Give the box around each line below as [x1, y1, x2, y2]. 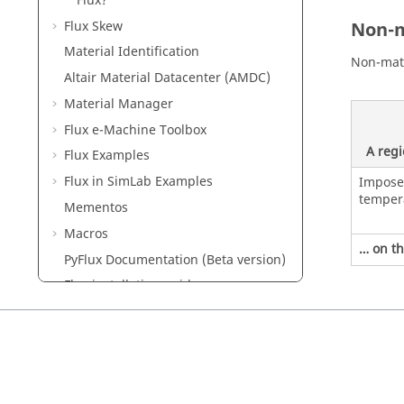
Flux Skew [64, 16, 123, 36]
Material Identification [64, 42, 199, 62]
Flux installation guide [64, 276, 198, 296]
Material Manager [64, 94, 173, 114]
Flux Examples [64, 146, 150, 166]
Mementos [64, 198, 128, 218]
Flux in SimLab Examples [64, 172, 213, 192]
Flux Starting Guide [64, 302, 180, 322]
